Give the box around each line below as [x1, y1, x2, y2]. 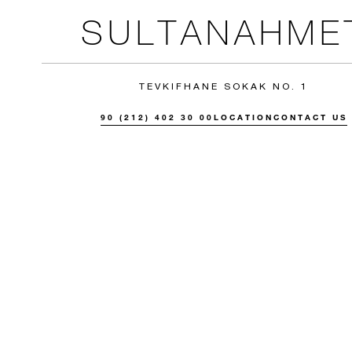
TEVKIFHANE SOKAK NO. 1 [139, 79, 310, 92]
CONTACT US [273, 112, 348, 123]
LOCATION [214, 112, 274, 123]
